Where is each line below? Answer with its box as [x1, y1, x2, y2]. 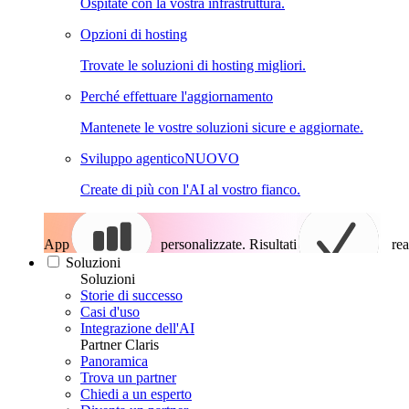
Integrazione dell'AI [80, 320, 194, 336]
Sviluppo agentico [80, 151, 184, 166]
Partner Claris [80, 337, 159, 352]
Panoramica [80, 353, 148, 369]
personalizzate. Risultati [161, 236, 297, 252]
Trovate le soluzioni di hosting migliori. [80, 58, 306, 73]
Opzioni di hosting [80, 26, 187, 42]
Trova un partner [80, 370, 176, 385]
